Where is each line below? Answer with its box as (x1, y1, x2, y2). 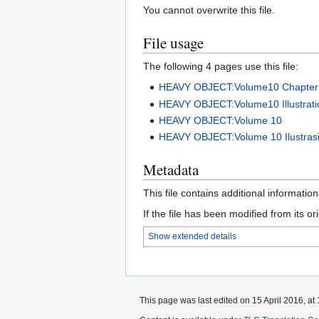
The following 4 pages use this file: (143, 61, 298, 73)
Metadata (143, 159, 199, 180)
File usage (143, 33, 204, 53)
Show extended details (148, 231, 236, 242)
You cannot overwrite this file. (143, 4, 275, 16)
